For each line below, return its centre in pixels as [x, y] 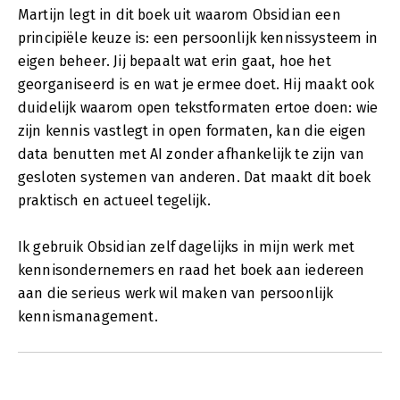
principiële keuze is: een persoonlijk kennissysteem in [198, 37]
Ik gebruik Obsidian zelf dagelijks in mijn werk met [187, 246]
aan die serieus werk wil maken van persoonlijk [176, 293]
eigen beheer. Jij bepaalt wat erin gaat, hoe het [175, 61]
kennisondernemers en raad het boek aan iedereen [192, 270]
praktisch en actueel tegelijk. [114, 200]
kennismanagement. [88, 316]
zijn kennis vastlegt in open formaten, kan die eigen [192, 130]
